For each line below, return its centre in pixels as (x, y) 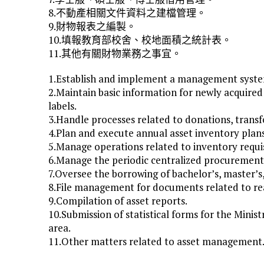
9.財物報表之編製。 (92, 26)
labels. (62, 105)
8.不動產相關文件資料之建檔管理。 (127, 12)
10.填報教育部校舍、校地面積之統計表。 (140, 39)
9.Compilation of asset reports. (118, 200)
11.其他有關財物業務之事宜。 (115, 53)
